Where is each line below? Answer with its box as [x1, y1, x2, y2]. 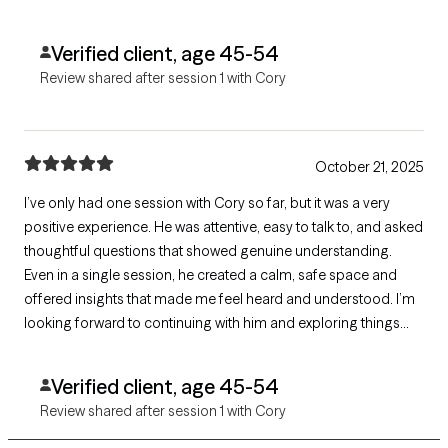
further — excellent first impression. [24, 338, 248, 356]
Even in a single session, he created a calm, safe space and [24, 266, 397, 284]
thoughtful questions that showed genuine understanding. [24, 242, 392, 260]
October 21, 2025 [315, 158, 424, 176]
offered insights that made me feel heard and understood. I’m [24, 290, 415, 308]
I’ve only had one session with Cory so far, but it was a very [24, 194, 390, 212]
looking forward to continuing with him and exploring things [24, 314, 400, 332]
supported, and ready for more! [24, 5, 224, 23]
